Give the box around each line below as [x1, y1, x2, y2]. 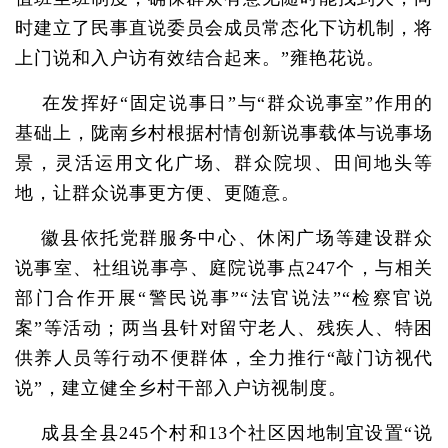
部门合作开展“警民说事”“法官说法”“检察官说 [15, 288, 433, 308]
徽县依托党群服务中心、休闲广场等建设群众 [15, 228, 433, 248]
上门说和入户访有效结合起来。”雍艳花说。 [15, 48, 385, 68]
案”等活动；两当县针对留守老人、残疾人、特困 [15, 318, 433, 338]
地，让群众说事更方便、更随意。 [15, 183, 300, 203]
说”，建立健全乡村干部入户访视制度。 [15, 378, 347, 398]
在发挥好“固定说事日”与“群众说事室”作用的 [15, 93, 433, 113]
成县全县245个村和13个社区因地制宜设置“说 [15, 423, 433, 443]
